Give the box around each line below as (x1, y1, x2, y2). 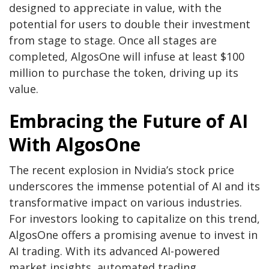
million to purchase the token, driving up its (9, 65, 238, 80)
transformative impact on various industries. (9, 195, 242, 210)
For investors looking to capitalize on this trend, (9, 211, 260, 226)
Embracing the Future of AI (9, 109, 248, 134)
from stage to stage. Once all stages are (9, 33, 217, 48)
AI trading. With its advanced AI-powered (9, 244, 220, 259)
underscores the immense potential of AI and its (9, 179, 260, 194)
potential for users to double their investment (9, 17, 250, 32)
